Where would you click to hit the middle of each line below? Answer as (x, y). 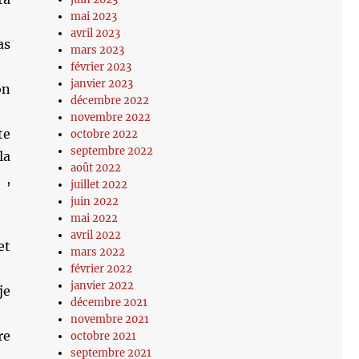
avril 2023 (96, 33)
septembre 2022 (112, 151)
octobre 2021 (104, 336)
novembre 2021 (110, 319)
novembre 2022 (111, 117)
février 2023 (101, 67)
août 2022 (96, 168)
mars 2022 (98, 252)
